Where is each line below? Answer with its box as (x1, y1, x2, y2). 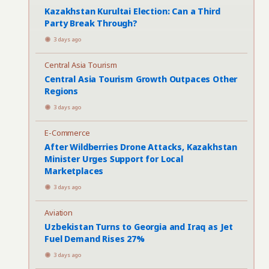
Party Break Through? (44, 17, 138, 29)
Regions (44, 85, 79, 97)
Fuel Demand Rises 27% (44, 233, 145, 244)
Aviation (44, 207, 73, 218)
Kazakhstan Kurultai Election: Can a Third (44, 5, 220, 17)
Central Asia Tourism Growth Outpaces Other (44, 73, 238, 85)
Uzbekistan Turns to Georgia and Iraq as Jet (44, 221, 234, 232)
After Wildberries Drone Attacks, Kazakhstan (44, 141, 238, 153)
